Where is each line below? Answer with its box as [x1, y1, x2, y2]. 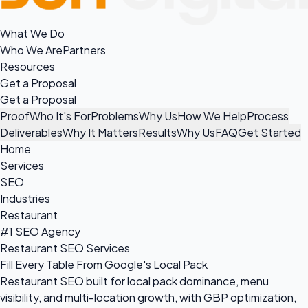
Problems [91, 108, 139, 123]
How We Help [177, 108, 247, 123]
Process [247, 108, 289, 123]
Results [138, 124, 177, 140]
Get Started [238, 124, 301, 140]
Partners [63, 42, 106, 57]
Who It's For [30, 108, 91, 123]
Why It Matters [63, 124, 138, 140]
